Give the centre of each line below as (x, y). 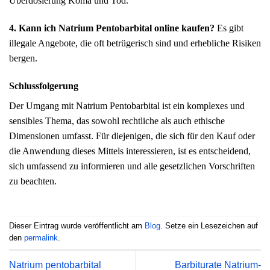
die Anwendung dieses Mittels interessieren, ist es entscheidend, (130, 151)
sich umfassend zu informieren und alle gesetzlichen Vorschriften (132, 166)
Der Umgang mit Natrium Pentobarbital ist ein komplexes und (127, 105)
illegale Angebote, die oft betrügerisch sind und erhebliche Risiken (135, 43)
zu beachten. (33, 181)
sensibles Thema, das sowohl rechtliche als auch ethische (117, 121)
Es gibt (229, 28)
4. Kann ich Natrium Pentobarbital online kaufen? (112, 28)
